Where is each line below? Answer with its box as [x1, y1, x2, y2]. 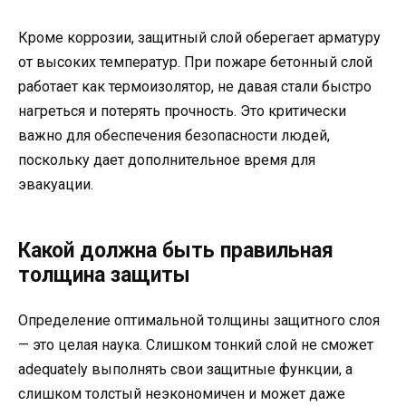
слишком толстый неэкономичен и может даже [18, 384, 345, 402]
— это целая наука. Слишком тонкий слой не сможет [18, 335, 373, 353]
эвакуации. [18, 175, 93, 193]
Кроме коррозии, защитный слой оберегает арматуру [18, 28, 381, 46]
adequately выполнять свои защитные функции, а [18, 360, 353, 378]
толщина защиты [18, 262, 190, 287]
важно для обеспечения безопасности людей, [18, 126, 330, 144]
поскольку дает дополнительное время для [18, 150, 315, 169]
